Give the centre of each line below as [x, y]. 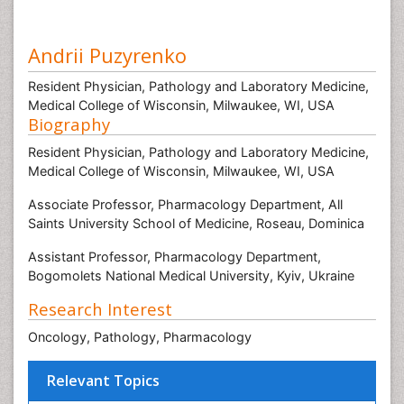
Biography [69, 124]
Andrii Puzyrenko [107, 55]
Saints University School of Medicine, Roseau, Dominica [196, 223]
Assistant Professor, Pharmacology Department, [174, 257]
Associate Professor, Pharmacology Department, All [185, 204]
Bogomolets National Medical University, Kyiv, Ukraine [191, 275]
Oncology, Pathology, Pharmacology [140, 337]
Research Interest [100, 309]
